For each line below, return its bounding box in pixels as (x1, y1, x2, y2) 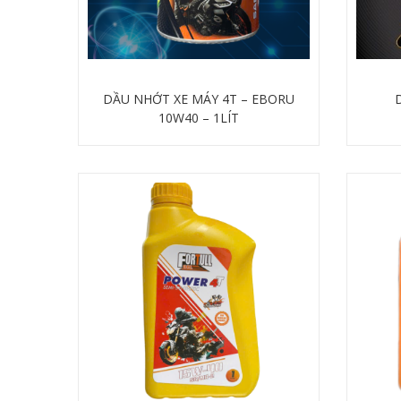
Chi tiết (181, 136, 217, 153)
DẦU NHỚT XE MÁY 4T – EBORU (103, 90, 294, 107)
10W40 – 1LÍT (158, 108, 239, 126)
